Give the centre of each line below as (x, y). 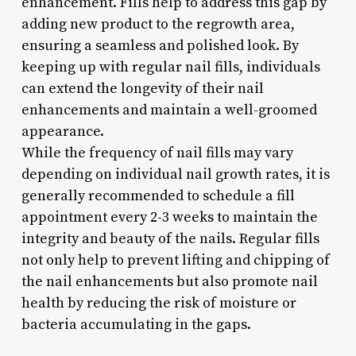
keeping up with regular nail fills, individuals (170, 67)
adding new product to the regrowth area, (158, 24)
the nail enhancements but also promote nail (169, 281)
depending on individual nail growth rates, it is (175, 174)
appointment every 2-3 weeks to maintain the (169, 217)
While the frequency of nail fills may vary (157, 153)
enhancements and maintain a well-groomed (169, 110)
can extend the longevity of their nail (142, 88)
